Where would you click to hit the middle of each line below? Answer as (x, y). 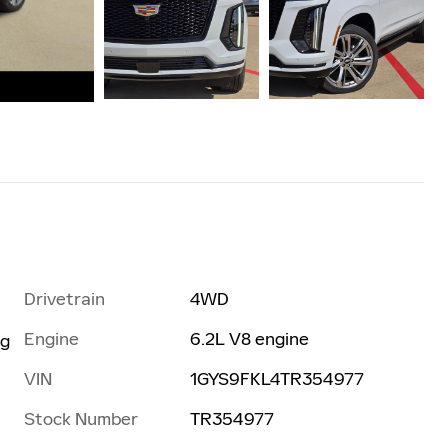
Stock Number (81, 418)
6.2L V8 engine (250, 338)
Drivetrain (64, 298)
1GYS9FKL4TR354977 (277, 378)
